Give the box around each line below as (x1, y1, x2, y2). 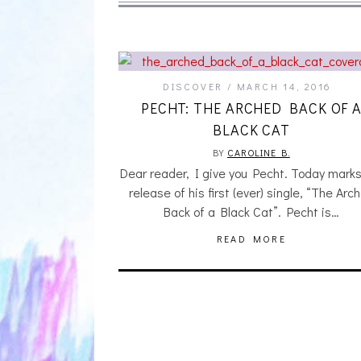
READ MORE (216, 232, 287, 245)
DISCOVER (163, 80, 223, 93)
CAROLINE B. (226, 146, 290, 159)
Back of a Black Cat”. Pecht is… (164, 203, 339, 220)
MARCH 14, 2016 (237, 80, 332, 93)
